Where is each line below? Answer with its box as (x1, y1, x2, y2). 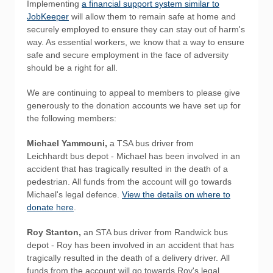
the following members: (27, 113, 116, 123)
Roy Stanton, (27, 227, 83, 237)
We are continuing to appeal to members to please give (27, 88, 240, 97)
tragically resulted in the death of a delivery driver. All (27, 253, 230, 263)
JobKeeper (27, 12, 69, 21)
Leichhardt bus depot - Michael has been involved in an (27, 151, 240, 161)
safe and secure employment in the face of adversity (27, 50, 229, 60)
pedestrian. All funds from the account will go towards (27, 177, 232, 186)
